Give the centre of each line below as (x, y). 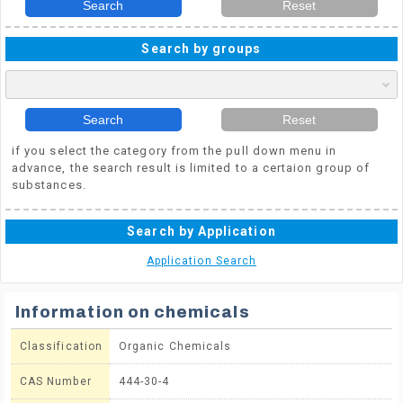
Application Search (201, 261)
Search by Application (201, 231)
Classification (61, 346)
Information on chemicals (133, 312)
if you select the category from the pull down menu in (175, 151)
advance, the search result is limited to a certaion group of (191, 168)
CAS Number (56, 381)
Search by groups (201, 49)
